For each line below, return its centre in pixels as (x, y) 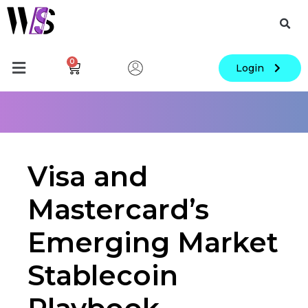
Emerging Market (153, 242)
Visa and (88, 176)
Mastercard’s (118, 209)
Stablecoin (103, 275)
